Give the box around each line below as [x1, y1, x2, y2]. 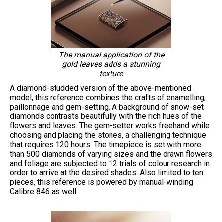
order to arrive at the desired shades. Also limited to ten [10, 168, 203, 178]
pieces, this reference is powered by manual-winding [10, 177, 193, 187]
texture [99, 69, 123, 79]
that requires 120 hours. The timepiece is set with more [10, 140, 201, 150]
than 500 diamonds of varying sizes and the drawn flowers [10, 149, 212, 159]
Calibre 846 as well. [10, 187, 78, 197]
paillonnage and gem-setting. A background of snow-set [10, 102, 204, 112]
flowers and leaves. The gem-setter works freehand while [10, 121, 210, 131]
